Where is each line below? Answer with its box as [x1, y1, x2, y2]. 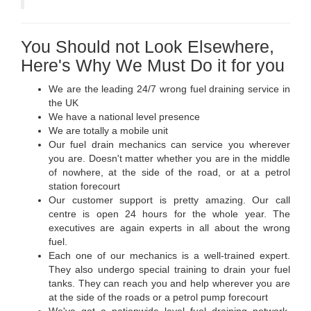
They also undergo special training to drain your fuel [49, 263, 290, 275]
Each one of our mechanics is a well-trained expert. [49, 249, 290, 261]
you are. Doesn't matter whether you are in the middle [49, 152, 290, 164]
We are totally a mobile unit [49, 124, 168, 136]
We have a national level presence [49, 110, 200, 122]
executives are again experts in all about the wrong [49, 221, 290, 233]
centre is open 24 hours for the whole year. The [49, 208, 290, 219]
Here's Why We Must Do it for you [21, 55, 285, 75]
